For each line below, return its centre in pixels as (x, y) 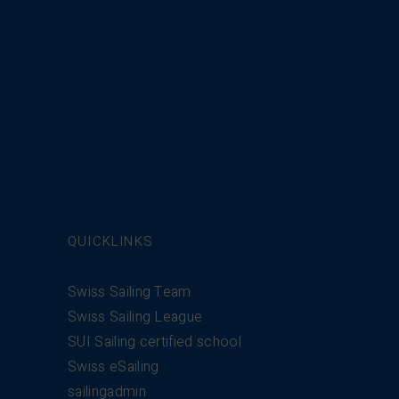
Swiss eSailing (114, 367)
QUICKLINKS (110, 241)
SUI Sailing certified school (155, 342)
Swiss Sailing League (135, 317)
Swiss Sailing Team (130, 292)
